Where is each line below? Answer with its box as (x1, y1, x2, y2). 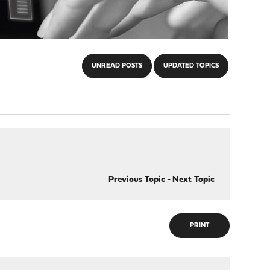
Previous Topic (108, 175, 165, 184)
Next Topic (172, 175, 215, 184)
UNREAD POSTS (91, 63, 142, 69)
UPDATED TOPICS (163, 63, 219, 69)
